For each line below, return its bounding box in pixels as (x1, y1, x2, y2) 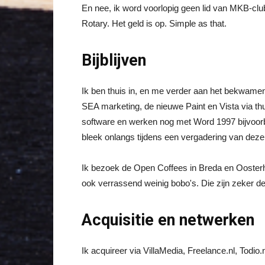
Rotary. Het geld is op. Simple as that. (82, 18, 227, 28)
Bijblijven (82, 51, 146, 70)
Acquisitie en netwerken (82, 211, 254, 230)
